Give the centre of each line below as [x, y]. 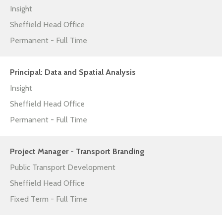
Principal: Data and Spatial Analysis [73, 72]
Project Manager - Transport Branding [77, 152]
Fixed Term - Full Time [49, 199]
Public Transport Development [63, 167]
